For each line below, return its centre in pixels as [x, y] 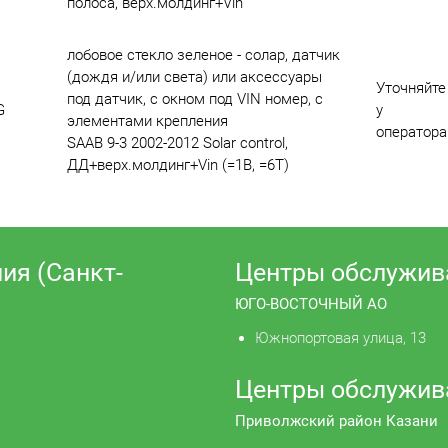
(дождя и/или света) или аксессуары [194, 77]
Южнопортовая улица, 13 [341, 338]
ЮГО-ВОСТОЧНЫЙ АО [311, 304]
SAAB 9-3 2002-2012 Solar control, [177, 143]
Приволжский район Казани [337, 421]
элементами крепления [147, 121]
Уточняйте [410, 88]
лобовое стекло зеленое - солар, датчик [203, 55]
